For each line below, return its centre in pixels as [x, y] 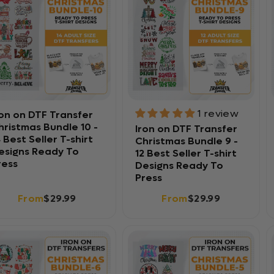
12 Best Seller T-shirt [186, 153]
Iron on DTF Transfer [186, 128]
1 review [218, 113]
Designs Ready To [179, 165]
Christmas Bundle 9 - [186, 141]
